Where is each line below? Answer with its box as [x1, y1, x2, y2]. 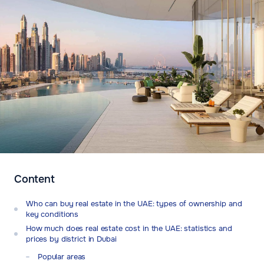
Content [14, 173, 55, 186]
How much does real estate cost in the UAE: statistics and [26, 223, 232, 234]
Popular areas [38, 252, 86, 262]
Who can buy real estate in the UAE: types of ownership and [26, 199, 242, 209]
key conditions [26, 209, 79, 220]
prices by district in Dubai [26, 234, 117, 245]
